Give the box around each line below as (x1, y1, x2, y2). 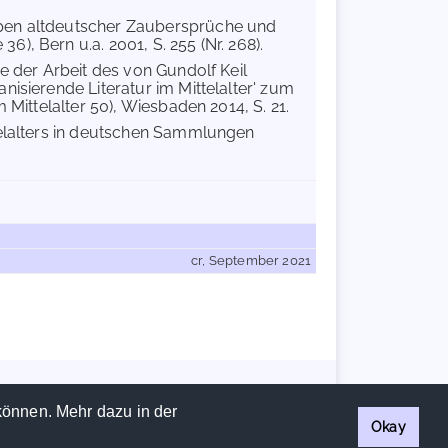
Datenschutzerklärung (209, 384, 315, 396)
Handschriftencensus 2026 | (13, 384, 148, 396)
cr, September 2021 (191, 253, 311, 268)
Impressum (147, 384, 202, 396)
